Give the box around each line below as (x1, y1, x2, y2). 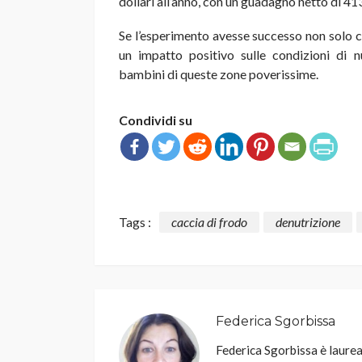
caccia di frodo (171, 214, 247, 230)
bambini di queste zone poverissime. (119, 66, 318, 82)
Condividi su (119, 112, 192, 128)
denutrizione (276, 214, 340, 230)
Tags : (119, 214, 151, 230)
